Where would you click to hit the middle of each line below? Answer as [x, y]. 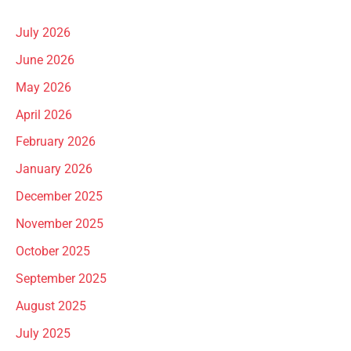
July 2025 [43, 333]
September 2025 [61, 279]
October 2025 [53, 251]
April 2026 [44, 115]
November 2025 [60, 224]
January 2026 [54, 170]
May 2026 [43, 87]
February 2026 [56, 142]
